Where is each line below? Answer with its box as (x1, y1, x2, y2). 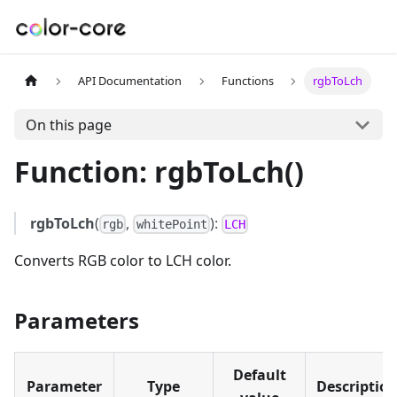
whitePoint (136, 217, 207, 232)
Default (232, 365, 286, 385)
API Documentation (78, 73, 183, 90)
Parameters (14, 306, 139, 336)
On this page (25, 114, 112, 135)
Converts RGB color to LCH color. (14, 251, 231, 271)
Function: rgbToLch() (14, 152, 304, 191)
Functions (221, 73, 274, 90)
